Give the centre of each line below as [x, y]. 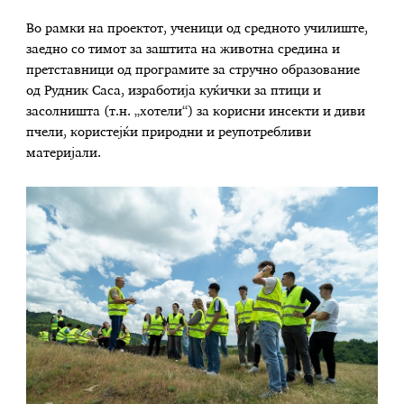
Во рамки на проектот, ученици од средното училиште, [197, 28]
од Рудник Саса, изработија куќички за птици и [174, 91]
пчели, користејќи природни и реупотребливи [169, 132]
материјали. [64, 153]
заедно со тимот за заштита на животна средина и [184, 49]
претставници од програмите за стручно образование [193, 70]
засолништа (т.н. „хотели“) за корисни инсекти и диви [196, 111]
